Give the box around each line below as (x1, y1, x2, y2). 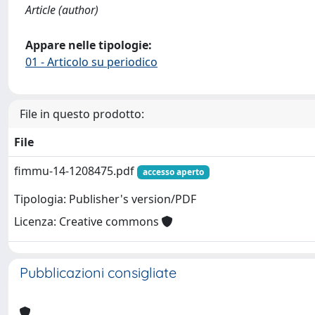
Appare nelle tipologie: (25, 37, 152, 53)
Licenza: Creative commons (14, 214, 162, 230)
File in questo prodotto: (20, 106, 144, 122)
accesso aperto (142, 166, 204, 178)
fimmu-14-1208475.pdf (14, 163, 137, 179)
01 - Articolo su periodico (25, 54, 157, 70)
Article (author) (25, 2, 98, 18)
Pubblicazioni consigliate (20, 264, 176, 281)
